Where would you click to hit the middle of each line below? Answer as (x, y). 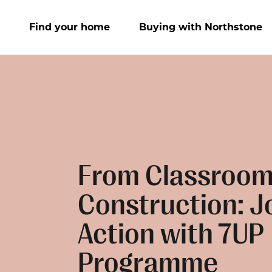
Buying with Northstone (201, 27)
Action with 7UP (171, 234)
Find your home (70, 27)
